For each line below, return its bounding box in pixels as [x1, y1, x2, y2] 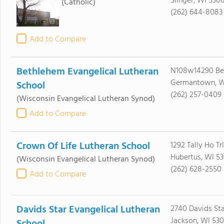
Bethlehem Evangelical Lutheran [16, 64, 158, 80]
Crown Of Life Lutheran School [16, 138, 150, 154]
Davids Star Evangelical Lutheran [16, 202, 160, 218]
